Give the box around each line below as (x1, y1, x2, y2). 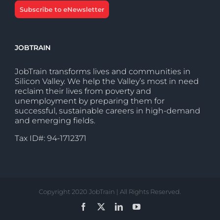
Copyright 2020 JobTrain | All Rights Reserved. (39, 187, 181, 195)
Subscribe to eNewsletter (20, 5, 104, 13)
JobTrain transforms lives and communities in (15, 66, 191, 76)
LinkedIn (122, 202, 151, 210)
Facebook (87, 202, 117, 210)
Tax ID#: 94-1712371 (15, 133, 86, 143)
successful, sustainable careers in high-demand (15, 106, 200, 115)
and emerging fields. (15, 115, 95, 125)
